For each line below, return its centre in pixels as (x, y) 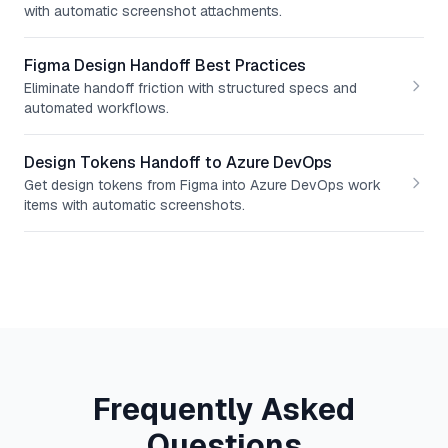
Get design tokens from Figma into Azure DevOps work (202, 184)
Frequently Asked (224, 409)
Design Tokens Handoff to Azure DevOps (178, 162)
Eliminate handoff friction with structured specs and (190, 87)
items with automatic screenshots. (134, 204)
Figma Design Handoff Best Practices (165, 65)
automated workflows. (96, 107)
